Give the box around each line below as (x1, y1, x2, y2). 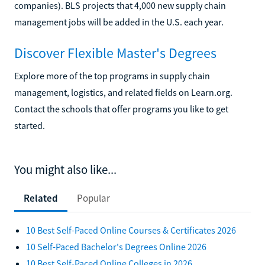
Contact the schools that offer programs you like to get (14, 102, 228, 115)
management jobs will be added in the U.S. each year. (14, 15, 224, 28)
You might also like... (14, 161, 117, 177)
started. (14, 119, 45, 131)
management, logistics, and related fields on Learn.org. (14, 86, 232, 98)
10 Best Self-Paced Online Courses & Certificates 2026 (26, 224, 236, 236)
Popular (77, 191, 110, 205)
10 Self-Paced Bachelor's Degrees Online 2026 (26, 240, 206, 253)
